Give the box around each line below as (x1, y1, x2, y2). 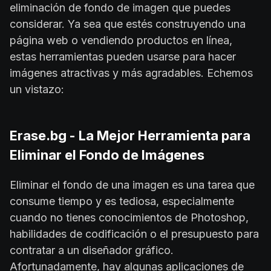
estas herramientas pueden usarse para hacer (10, 50, 236, 63)
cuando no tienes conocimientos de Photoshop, (10, 211, 249, 224)
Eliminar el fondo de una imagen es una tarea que (10, 178, 255, 191)
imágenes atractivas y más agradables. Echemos (10, 66, 253, 79)
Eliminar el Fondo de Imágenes (10, 146, 204, 163)
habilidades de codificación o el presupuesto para (10, 227, 259, 240)
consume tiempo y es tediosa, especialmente (10, 194, 234, 207)
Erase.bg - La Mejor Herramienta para (10, 127, 250, 143)
